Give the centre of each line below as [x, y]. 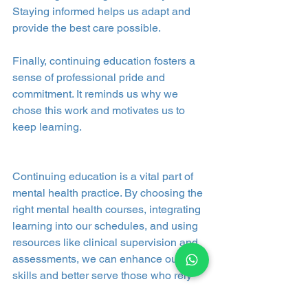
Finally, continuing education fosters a [105, 60]
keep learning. [47, 126]
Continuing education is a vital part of [104, 176]
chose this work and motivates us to [100, 110]
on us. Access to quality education [96, 291]
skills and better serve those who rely [103, 275]
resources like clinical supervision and [107, 242]
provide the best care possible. [87, 27]
